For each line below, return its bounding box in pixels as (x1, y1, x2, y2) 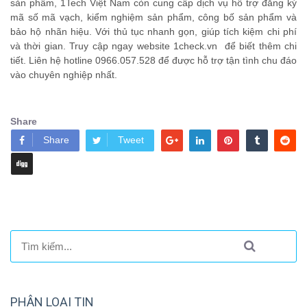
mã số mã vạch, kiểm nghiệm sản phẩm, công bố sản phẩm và (10, 12, 297, 23)
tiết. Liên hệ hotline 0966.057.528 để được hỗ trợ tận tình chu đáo (10, 55, 297, 66)
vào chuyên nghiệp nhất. (10, 69, 117, 81)
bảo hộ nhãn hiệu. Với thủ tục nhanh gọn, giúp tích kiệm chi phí (10, 26, 297, 38)
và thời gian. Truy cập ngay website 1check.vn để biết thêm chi (10, 40, 297, 52)
